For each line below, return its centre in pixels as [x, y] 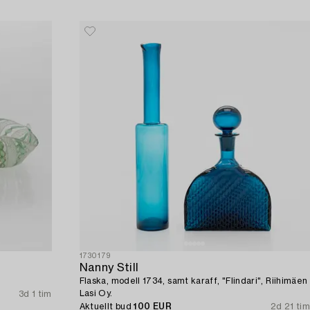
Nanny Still [109, 268]
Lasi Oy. [96, 294]
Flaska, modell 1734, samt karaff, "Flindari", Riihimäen [193, 281]
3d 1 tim [35, 294]
